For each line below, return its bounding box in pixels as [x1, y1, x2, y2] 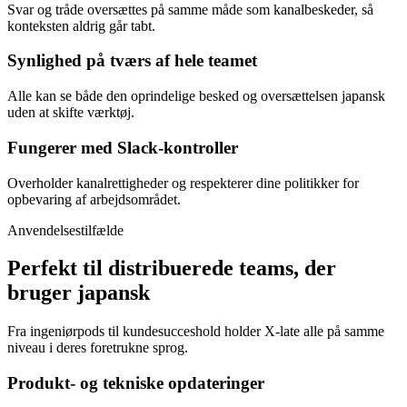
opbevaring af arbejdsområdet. [7, 191, 181, 207]
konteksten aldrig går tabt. [7, 17, 155, 34]
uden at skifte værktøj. [7, 104, 134, 121]
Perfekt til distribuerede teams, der [7, 256, 336, 281]
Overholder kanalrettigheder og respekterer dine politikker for [7, 174, 359, 191]
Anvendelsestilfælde [7, 222, 124, 238]
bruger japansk [7, 281, 150, 305]
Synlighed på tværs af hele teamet [7, 51, 257, 71]
